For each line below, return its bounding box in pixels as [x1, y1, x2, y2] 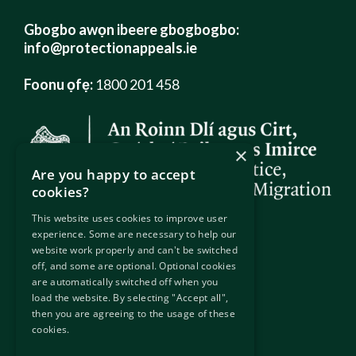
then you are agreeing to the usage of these [32, 307, 235, 320]
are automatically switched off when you [32, 275, 219, 288]
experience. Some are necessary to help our [32, 227, 237, 241]
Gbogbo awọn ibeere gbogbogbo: [24, 20, 239, 38]
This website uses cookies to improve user [32, 211, 228, 225]
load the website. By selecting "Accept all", [32, 291, 229, 304]
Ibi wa [24, 254, 74, 278]
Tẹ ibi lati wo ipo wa [48, 293, 176, 312]
